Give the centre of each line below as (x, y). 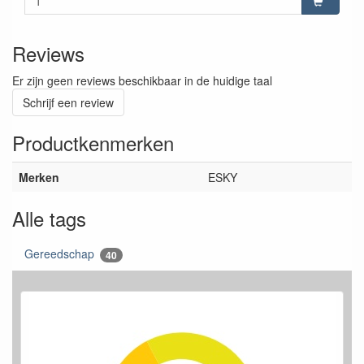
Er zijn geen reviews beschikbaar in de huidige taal (142, 80)
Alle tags (49, 218)
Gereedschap (61, 253)
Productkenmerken (93, 142)
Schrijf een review (68, 102)
